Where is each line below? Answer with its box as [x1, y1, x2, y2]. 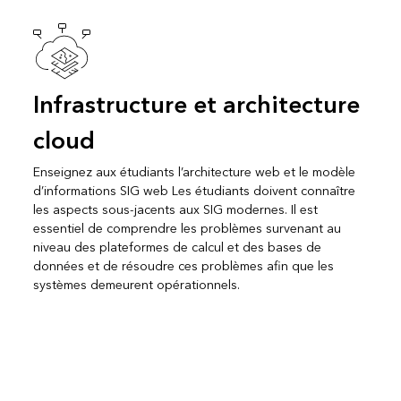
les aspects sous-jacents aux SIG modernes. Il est [32, 198, 318, 221]
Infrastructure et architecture [32, 84, 360, 126]
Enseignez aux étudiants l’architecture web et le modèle [32, 160, 355, 183]
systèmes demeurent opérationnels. [32, 273, 240, 296]
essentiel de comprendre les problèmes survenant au [32, 217, 341, 240]
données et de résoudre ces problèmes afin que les [32, 254, 334, 277]
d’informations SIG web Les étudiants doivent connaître [32, 179, 355, 202]
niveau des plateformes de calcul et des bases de [32, 235, 321, 259]
